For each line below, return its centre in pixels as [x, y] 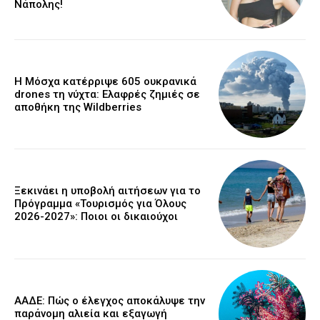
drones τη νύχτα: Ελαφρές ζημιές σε [107, 95]
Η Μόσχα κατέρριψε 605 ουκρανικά [105, 82]
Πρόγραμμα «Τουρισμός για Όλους [100, 204]
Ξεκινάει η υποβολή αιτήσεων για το [107, 191]
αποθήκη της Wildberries [78, 107]
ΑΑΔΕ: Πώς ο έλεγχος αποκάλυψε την [110, 300]
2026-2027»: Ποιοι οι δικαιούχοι [96, 217]
